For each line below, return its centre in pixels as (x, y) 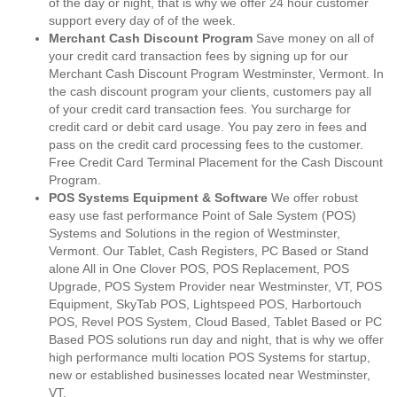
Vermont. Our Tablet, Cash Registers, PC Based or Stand (209, 251)
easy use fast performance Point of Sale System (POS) (202, 215)
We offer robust (313, 198)
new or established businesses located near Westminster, (210, 375)
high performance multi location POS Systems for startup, (210, 357)
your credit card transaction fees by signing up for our (198, 56)
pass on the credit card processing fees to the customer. (206, 144)
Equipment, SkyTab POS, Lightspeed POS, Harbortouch (205, 304)
